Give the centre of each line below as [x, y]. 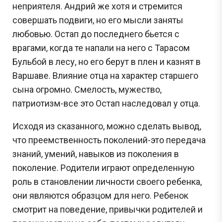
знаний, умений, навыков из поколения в [96, 154]
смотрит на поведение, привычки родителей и [108, 209]
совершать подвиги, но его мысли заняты [98, 20]
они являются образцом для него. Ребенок [100, 195]
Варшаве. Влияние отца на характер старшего [105, 75]
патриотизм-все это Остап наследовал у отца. [106, 103]
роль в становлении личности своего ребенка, [107, 181]
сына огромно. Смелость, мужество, [87, 89]
